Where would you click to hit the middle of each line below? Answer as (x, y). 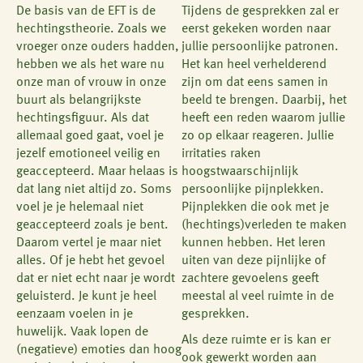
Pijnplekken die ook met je (255, 207)
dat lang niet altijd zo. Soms (94, 189)
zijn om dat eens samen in (255, 82)
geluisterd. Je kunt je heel (86, 296)
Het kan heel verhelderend (254, 64)
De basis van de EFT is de (86, 11)
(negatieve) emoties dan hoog (99, 350)
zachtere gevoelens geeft (250, 278)
